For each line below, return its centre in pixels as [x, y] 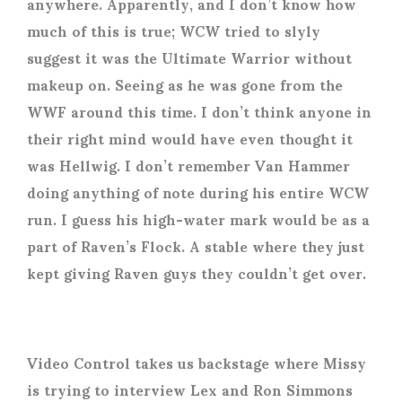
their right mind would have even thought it [190, 138]
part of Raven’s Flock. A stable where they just [196, 246]
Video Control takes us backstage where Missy [197, 363]
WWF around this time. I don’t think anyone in [199, 111]
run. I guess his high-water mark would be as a [198, 219]
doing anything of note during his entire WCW [198, 192]
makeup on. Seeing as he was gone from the [185, 84]
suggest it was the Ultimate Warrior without [189, 57]
